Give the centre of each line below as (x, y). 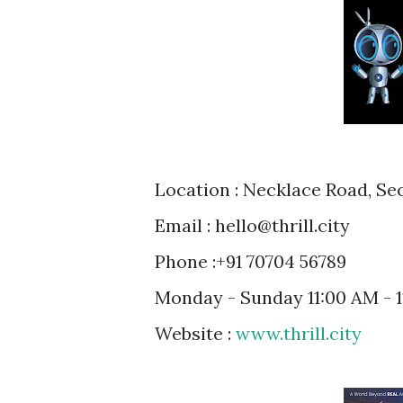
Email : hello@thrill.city (252, 225)
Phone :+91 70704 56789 (251, 261)
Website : (195, 333)
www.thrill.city (299, 333)
